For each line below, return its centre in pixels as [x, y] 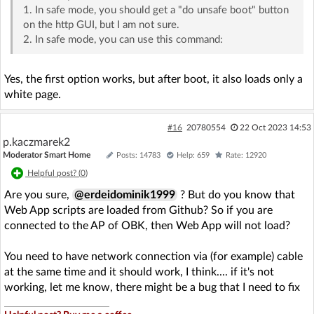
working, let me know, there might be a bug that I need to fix [152, 287]
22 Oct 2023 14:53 [275, 127]
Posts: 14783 [138, 155]
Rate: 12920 [246, 155]
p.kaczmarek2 [36, 142]
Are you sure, [38, 194]
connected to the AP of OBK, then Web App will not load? [147, 225]
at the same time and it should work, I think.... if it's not [139, 272]
